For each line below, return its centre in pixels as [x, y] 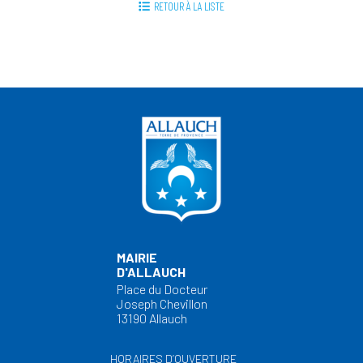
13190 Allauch [152, 318]
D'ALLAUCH [151, 272]
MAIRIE [137, 257]
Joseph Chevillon [162, 303]
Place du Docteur [162, 289]
